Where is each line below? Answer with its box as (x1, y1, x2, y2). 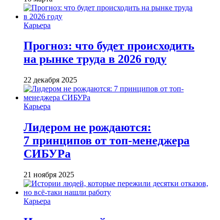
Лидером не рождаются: (24, 121, 151, 134)
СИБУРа (24, 147, 71, 161)
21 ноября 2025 (24, 170, 74, 179)
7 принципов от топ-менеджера (24, 134, 190, 147)
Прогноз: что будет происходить (24, 39, 194, 53)
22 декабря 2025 (24, 76, 77, 84)
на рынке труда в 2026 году (24, 53, 166, 66)
